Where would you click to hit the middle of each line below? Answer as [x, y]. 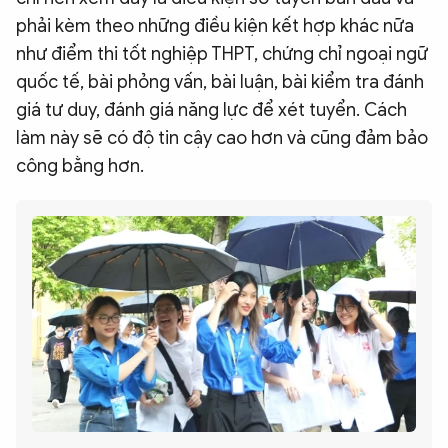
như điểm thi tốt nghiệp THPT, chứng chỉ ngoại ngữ [222, 54]
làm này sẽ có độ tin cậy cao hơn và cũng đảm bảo [222, 138]
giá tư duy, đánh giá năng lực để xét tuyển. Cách [211, 110]
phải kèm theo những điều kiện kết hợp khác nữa [215, 26]
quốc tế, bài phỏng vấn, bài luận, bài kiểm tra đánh [220, 82]
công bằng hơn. [80, 166]
